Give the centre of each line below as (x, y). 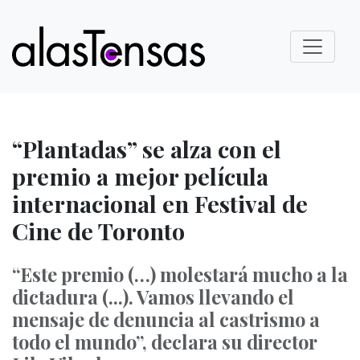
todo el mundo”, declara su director (165, 342)
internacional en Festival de (160, 203)
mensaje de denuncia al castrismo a (166, 319)
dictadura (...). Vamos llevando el (153, 297)
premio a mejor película (140, 176)
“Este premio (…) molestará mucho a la (180, 274)
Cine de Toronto (98, 231)
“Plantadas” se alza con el (147, 149)
